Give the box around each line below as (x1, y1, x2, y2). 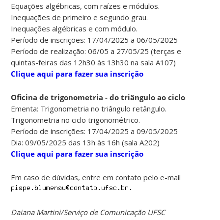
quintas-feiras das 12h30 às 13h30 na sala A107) (11, 57, 176, 67)
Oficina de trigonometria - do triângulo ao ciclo (11, 92, 186, 102)
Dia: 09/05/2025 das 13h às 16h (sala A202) (11, 137, 160, 147)
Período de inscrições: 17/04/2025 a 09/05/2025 (11, 126, 178, 136)
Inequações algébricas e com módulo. (11, 23, 138, 33)
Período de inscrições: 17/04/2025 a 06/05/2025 (11, 34, 178, 45)
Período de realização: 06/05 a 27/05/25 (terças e (11, 46, 182, 56)
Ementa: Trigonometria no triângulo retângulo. (11, 103, 167, 113)
